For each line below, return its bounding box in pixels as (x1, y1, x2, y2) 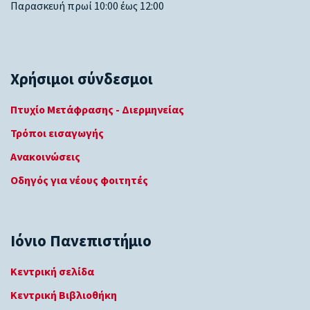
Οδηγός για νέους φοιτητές (10, 172, 148, 188)
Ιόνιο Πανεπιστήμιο (10, 229, 152, 253)
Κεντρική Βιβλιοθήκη (10, 287, 117, 303)
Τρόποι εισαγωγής (10, 125, 104, 141)
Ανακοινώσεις (10, 149, 80, 165)
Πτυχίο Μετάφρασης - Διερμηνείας (10, 102, 184, 118)
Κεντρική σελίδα (10, 264, 94, 280)
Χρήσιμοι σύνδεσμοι (10, 67, 153, 91)
